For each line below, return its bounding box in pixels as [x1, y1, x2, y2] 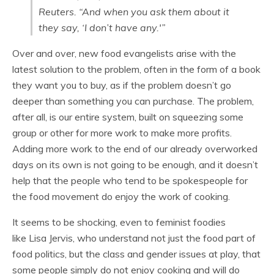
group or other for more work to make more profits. [12, 127, 232, 139]
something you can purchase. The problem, [68, 95, 254, 107]
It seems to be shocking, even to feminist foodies [12, 216, 226, 228]
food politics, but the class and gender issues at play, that [12, 248, 261, 260]
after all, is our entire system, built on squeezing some [12, 111, 243, 123]
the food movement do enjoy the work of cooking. [12, 190, 230, 202]
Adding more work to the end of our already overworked [12, 143, 257, 155]
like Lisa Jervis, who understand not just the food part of [12, 232, 256, 244]
